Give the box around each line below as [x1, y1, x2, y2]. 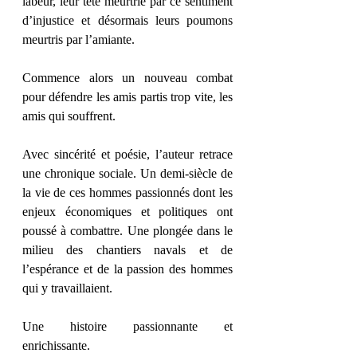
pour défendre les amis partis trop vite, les [22, 90, 233, 104]
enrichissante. [22, 339, 90, 352]
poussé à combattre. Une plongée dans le [22, 224, 233, 237]
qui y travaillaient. [22, 281, 112, 295]
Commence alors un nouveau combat [22, 71, 233, 84]
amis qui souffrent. [22, 109, 116, 123]
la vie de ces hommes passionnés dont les [22, 186, 233, 199]
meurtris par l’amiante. [22, 33, 135, 46]
